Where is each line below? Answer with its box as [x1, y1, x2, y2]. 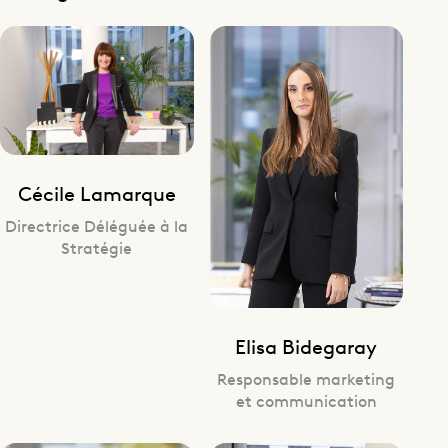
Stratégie [61, 236, 133, 259]
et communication [235, 388, 377, 411]
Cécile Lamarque [17, 179, 176, 207]
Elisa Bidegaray [235, 331, 378, 359]
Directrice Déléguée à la [5, 214, 189, 237]
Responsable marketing [217, 366, 396, 389]
